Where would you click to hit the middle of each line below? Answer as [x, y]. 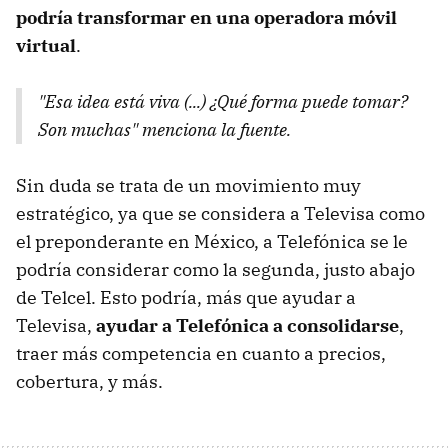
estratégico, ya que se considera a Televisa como [220, 213]
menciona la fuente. [214, 129]
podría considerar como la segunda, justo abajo [215, 269]
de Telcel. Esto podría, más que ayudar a [186, 297]
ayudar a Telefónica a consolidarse [247, 325]
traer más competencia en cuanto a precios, [201, 353]
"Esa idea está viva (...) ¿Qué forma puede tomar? [223, 101]
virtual [46, 45]
